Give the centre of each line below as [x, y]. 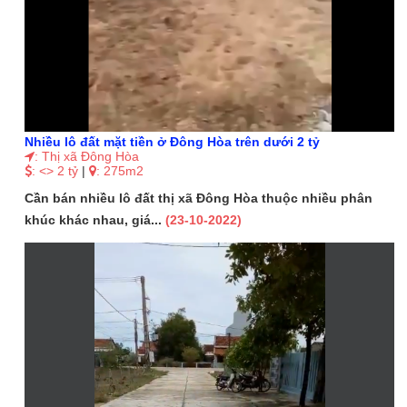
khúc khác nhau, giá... [95, 220]
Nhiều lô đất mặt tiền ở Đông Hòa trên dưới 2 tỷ [173, 142]
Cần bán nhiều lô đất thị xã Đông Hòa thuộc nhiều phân [199, 199]
